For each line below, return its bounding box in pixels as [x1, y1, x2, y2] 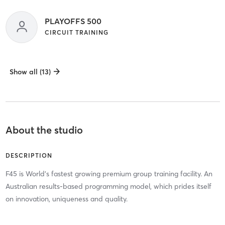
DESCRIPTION [5, 151, 52, 159]
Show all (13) [9, 67, 51, 76]
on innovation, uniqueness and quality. [5, 194, 128, 203]
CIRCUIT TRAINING [44, 28, 108, 36]
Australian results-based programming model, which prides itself [5, 181, 211, 191]
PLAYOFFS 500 [44, 16, 101, 26]
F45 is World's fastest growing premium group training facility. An [5, 169, 212, 178]
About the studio [5, 123, 83, 136]
